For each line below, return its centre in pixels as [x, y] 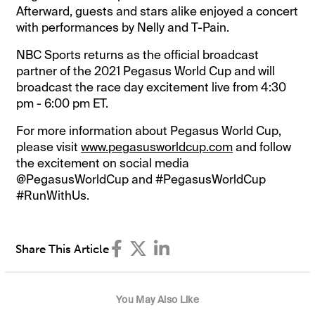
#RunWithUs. [53, 195]
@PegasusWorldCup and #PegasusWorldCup [141, 179]
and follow [262, 147]
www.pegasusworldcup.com [157, 147]
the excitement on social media [103, 163]
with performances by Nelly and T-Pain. [123, 27]
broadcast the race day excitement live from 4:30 [152, 87]
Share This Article [63, 249]
